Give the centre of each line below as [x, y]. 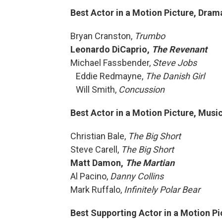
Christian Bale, [99, 136]
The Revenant [179, 49]
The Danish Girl [175, 76]
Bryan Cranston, [102, 36]
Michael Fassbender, [111, 63]
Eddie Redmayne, [108, 76]
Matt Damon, [98, 163]
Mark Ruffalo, [97, 190]
